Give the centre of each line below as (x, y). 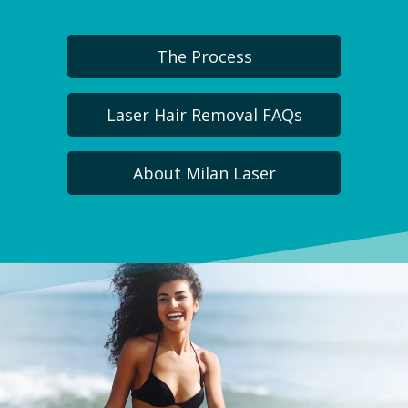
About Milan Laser (204, 173)
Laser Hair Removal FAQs (204, 115)
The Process (204, 57)
